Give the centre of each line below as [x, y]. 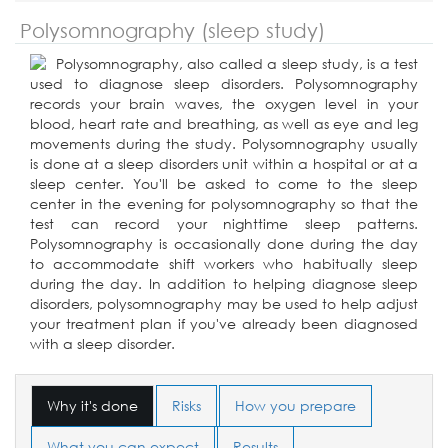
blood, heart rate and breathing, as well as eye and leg [224, 123]
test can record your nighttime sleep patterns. [224, 223]
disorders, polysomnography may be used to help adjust [224, 303]
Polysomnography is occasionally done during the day [224, 243]
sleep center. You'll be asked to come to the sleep [224, 183]
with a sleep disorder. [102, 343]
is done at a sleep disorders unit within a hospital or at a [224, 163]
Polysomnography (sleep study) [172, 30]
